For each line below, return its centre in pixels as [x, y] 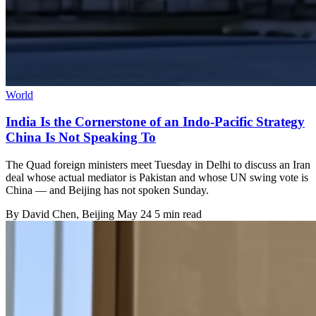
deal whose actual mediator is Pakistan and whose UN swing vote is [157, 178]
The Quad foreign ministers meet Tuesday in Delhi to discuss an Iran [158, 165]
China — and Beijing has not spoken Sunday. [107, 190]
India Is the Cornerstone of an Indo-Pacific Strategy [155, 122]
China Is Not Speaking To [81, 138]
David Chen [49, 214]
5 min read [178, 214]
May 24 [134, 214]
